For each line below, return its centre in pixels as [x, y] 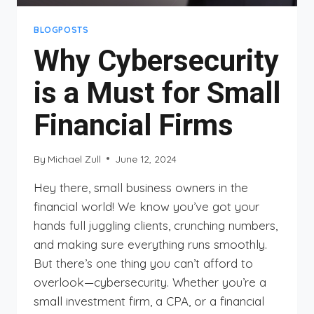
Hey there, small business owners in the [141, 187]
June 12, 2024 [146, 158]
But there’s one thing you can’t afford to [143, 263]
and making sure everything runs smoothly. [150, 244]
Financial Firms [134, 125]
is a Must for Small [157, 93]
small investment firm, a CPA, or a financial [149, 301]
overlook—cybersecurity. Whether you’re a [150, 282]
